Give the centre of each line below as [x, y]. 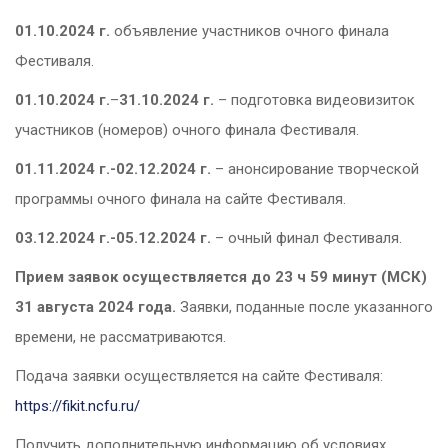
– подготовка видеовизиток [314, 100]
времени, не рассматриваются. [120, 337]
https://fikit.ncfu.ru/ [77, 406]
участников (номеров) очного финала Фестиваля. [187, 130]
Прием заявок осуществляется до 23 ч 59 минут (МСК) [221, 277]
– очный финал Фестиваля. [306, 238]
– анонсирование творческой [315, 169]
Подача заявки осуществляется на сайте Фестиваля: [199, 376]
